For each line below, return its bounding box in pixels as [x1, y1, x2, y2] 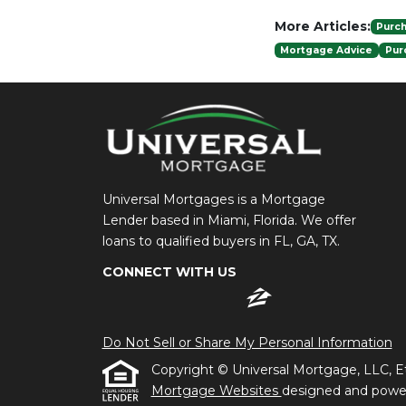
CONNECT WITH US [101, 264, 237, 280]
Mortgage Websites [150, 382, 282, 399]
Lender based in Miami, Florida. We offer [101, 212, 356, 228]
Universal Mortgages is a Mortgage [101, 191, 325, 208]
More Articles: [274, 18, 371, 34]
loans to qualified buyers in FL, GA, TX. [101, 233, 340, 249]
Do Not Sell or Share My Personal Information [101, 334, 392, 351]
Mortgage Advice [280, 43, 373, 56]
